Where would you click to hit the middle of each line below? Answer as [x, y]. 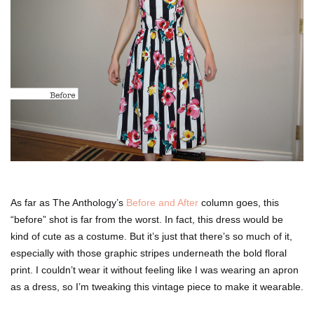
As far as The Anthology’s [68, 202]
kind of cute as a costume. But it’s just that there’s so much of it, [151, 236]
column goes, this [239, 202]
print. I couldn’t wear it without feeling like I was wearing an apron [155, 269]
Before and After [162, 202]
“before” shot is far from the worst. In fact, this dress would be [147, 219]
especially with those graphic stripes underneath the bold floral [149, 253]
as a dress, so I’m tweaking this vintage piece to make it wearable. [157, 286]
